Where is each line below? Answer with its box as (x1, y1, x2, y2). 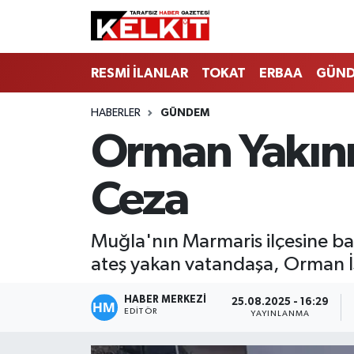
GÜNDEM (160, 107, 209, 119)
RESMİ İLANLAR (90, 66, 188, 80)
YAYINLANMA (250, 309, 311, 318)
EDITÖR (124, 307, 157, 316)
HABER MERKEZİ (124, 295, 207, 306)
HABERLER (90, 107, 141, 119)
